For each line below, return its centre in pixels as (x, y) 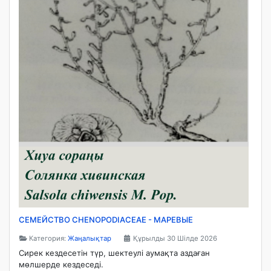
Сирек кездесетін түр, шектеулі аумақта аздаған (114, 253)
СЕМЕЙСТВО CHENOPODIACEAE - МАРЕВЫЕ (106, 219)
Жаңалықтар (90, 238)
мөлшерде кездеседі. (62, 265)
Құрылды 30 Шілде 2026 (175, 238)
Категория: (48, 238)
